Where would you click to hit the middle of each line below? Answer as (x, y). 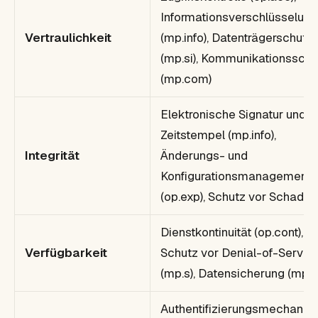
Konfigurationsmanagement (236, 176)
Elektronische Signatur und (233, 114)
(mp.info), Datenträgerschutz (237, 37)
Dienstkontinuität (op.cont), (232, 232)
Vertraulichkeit (68, 37)
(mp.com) (186, 78)
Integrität (52, 155)
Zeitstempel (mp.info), (218, 135)
